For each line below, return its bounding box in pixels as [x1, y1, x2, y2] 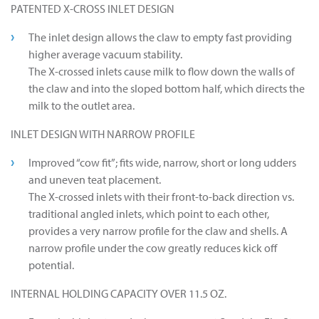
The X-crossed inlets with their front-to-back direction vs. [28, 189, 294, 204]
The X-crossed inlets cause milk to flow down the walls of [28, 64, 295, 79]
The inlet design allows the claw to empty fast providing [28, 30, 292, 45]
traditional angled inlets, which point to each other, [28, 206, 269, 221]
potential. [28, 258, 74, 273]
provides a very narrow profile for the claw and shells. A [28, 224, 288, 239]
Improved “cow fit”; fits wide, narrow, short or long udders [28, 155, 296, 170]
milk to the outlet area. [28, 98, 135, 113]
